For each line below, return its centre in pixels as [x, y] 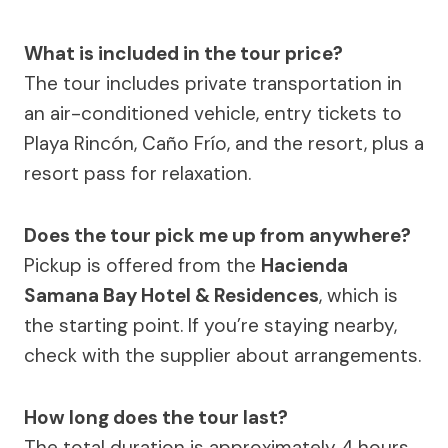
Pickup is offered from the [142, 266]
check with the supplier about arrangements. [222, 356]
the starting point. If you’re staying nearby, [210, 326]
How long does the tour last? [156, 418]
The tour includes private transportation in [213, 84]
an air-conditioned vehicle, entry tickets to [213, 114]
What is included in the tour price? [183, 54]
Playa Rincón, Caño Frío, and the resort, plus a [224, 144]
